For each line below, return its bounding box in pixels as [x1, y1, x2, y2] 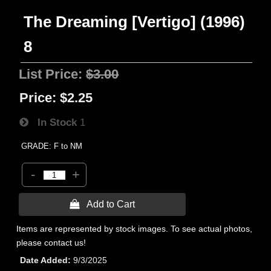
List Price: [19, 67, 87, 82]
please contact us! [16, 238, 87, 247]
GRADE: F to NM [21, 142, 83, 151]
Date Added [20, 255, 68, 265]
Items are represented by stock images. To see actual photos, [16, 224, 253, 233]
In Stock [28, 116, 77, 128]
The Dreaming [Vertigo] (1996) [24, 13, 246, 30]
